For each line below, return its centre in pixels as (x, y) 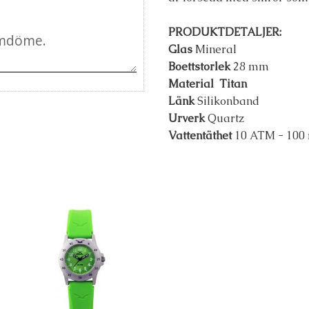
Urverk (187, 118)
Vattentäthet (200, 135)
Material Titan (208, 83)
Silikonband (228, 101)
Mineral (215, 49)
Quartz (225, 118)
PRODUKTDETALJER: (225, 32)
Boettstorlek (199, 66)
